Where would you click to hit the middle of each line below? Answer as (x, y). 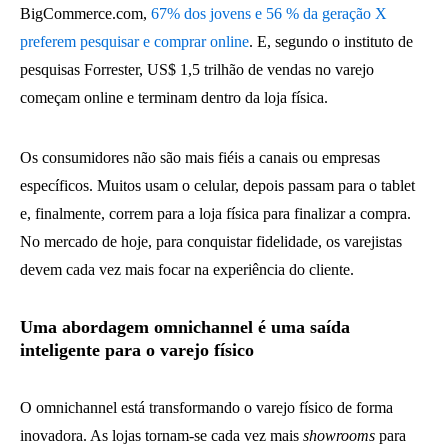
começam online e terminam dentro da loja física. (174, 97)
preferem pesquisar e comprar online (134, 41)
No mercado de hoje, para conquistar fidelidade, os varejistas (211, 241)
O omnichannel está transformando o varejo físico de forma (206, 407)
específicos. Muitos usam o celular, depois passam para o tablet (217, 185)
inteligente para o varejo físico (137, 350)
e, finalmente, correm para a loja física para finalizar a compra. (215, 213)
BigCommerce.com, (85, 13)
